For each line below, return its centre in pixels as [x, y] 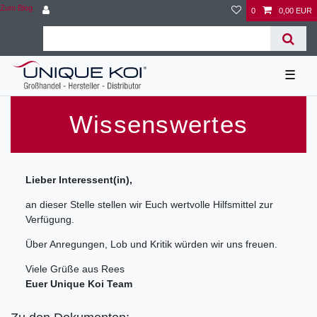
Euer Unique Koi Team [79, 283]
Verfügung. [50, 219]
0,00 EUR [295, 11]
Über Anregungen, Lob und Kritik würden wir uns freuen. [151, 244]
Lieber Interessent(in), [79, 179]
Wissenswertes [158, 124]
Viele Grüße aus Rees [75, 269]
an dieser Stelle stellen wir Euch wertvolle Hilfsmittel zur [149, 204]
